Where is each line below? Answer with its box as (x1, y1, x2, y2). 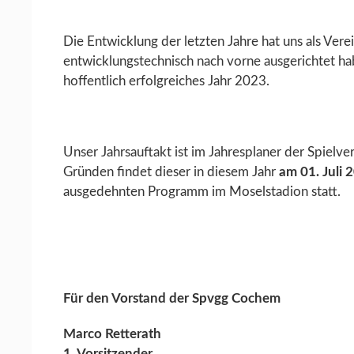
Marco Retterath (63, 326, 161, 341)
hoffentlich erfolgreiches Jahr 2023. (63, 73, 269, 88)
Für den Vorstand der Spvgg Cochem (63, 291, 281, 305)
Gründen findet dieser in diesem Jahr (63, 164, 279, 179)
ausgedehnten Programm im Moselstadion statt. (63, 184, 341, 198)
